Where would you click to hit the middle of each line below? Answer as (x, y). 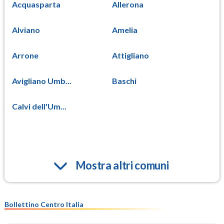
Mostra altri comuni (122, 165)
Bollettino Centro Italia (44, 204)
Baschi (124, 80)
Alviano (26, 29)
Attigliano (130, 55)
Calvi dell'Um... (39, 106)
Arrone (25, 55)
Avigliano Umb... (42, 80)
